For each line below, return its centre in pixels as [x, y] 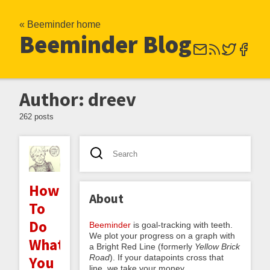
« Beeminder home [60, 24]
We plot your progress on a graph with [162, 235]
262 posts [36, 117]
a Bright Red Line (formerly [142, 246]
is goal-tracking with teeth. [182, 224]
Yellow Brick [217, 246]
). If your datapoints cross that [167, 257]
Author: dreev [78, 99]
